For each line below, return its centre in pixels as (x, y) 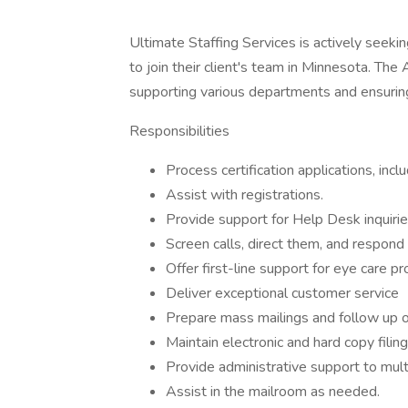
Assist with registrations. (245, 195)
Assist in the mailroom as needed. (273, 392)
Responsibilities (179, 131)
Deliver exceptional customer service (282, 293)
